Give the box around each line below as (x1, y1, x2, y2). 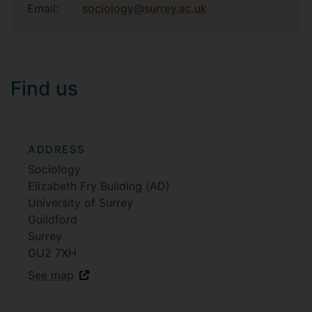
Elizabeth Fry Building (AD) (28, 179, 170, 193)
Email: (27, 1, 58, 15)
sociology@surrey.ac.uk (82, 1, 207, 15)
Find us (10, 77, 78, 100)
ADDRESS (28, 143, 86, 156)
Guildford (28, 212, 77, 226)
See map (28, 268, 74, 282)
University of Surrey (28, 196, 133, 210)
